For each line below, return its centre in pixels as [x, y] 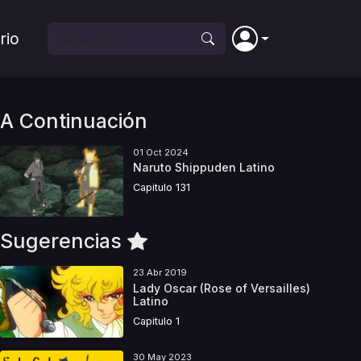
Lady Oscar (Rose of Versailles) [221, 288]
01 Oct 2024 [160, 152]
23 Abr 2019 [160, 273]
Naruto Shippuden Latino [203, 168]
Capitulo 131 [161, 188]
